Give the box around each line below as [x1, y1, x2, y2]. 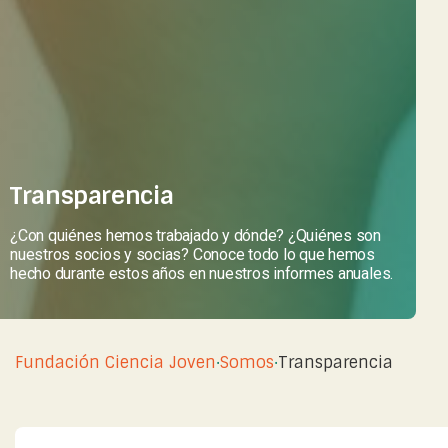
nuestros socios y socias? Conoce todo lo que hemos [10, 244, 376, 264]
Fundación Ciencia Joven [15, 351, 216, 373]
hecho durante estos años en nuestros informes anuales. [10, 263, 394, 283]
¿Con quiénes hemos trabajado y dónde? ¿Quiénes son [10, 225, 382, 245]
